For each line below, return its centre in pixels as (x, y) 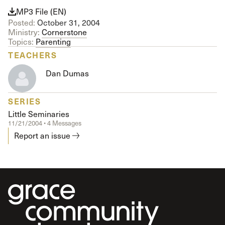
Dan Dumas (68, 73)
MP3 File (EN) (41, 11)
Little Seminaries (39, 114)
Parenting (53, 42)
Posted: (22, 22)
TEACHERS (32, 55)
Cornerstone (64, 32)
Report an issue (42, 136)
